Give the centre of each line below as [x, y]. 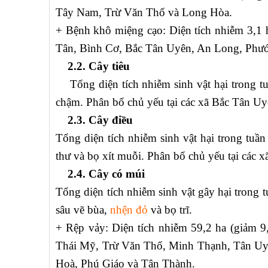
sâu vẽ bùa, [83, 210]
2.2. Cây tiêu [93, 66]
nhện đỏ [129, 210]
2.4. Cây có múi [100, 174]
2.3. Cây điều [94, 120]
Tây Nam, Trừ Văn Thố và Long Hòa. [144, 13]
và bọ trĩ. [170, 210]
